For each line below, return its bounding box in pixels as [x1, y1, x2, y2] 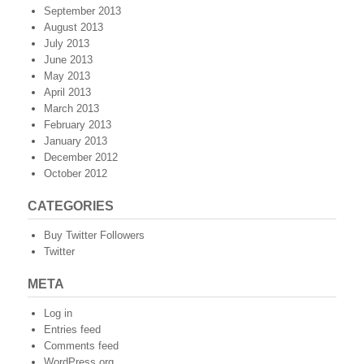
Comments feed [44, 340, 119, 352]
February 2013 [44, 119, 111, 131]
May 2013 [44, 70, 90, 82]
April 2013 [44, 86, 91, 98]
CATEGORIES [28, 199, 114, 213]
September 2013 [44, 5, 121, 17]
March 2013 [44, 102, 99, 115]
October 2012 [44, 167, 107, 180]
